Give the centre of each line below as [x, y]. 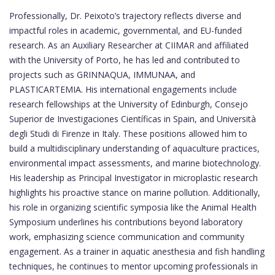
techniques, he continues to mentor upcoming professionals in [134, 266]
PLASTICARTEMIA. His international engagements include [123, 90]
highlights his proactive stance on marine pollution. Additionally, [135, 193]
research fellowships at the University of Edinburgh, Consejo [129, 104]
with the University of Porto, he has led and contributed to [125, 60]
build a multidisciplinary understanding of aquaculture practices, [134, 149]
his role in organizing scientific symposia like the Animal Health [133, 207]
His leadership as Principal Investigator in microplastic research [134, 178]
